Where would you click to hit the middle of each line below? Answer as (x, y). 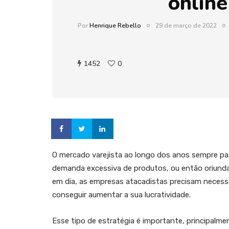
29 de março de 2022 (186, 26)
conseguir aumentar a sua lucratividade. (121, 195)
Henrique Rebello (115, 26)
